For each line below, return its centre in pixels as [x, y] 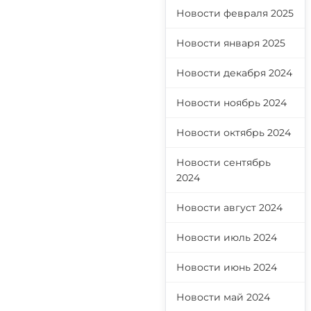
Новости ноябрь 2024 [232, 103]
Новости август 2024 [229, 208]
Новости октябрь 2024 [234, 133]
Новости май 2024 [223, 297]
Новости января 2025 [231, 43]
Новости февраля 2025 [235, 13]
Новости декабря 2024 [234, 73]
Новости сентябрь [224, 162]
